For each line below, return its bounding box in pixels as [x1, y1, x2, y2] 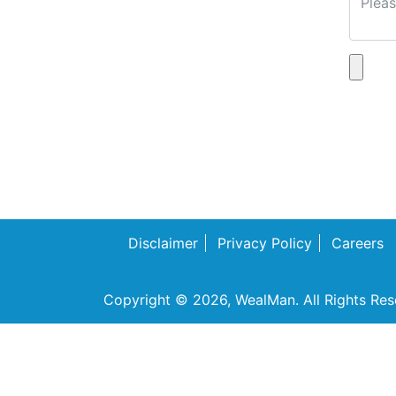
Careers [331, 234, 384, 252]
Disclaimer [128, 234, 198, 252]
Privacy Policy [217, 234, 312, 252]
